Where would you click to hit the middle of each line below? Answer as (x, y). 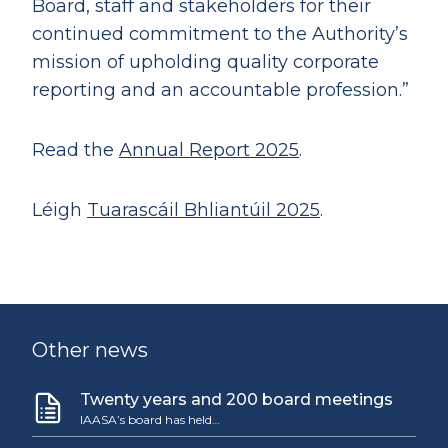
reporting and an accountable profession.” (220, 90)
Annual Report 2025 (209, 150)
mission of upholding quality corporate (205, 62)
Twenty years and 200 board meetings (236, 399)
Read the (75, 150)
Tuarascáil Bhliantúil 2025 (203, 210)
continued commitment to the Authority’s (220, 34)
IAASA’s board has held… (150, 419)
